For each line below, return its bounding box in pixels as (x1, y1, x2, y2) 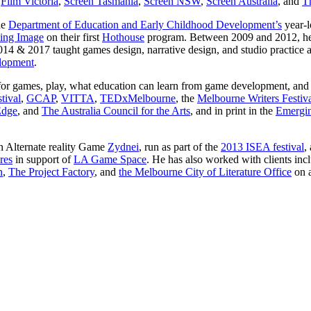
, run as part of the (139, 140, 221, 153)
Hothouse (102, 31, 144, 43)
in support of (12, 153, 74, 165)
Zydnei (108, 140, 139, 153)
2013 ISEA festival (221, 140, 304, 153)
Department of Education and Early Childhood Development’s (8, 18, 282, 31)
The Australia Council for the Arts (42, 104, 190, 117)
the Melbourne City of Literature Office (119, 165, 292, 178)
